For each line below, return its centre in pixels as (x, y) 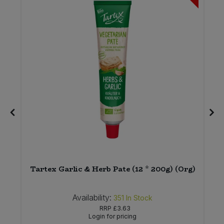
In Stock (139, 198)
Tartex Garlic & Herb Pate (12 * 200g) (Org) (112, 169)
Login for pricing (113, 216)
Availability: (92, 198)
